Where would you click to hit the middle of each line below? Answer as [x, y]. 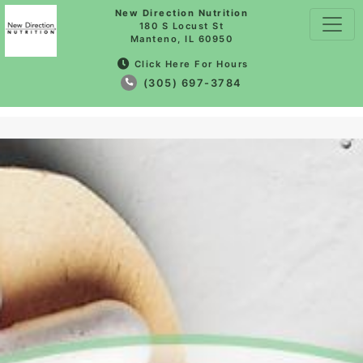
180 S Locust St [181, 26]
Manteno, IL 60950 [181, 39]
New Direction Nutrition [181, 13]
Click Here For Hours [191, 64]
